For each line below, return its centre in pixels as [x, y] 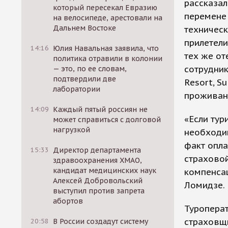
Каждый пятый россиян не [101, 109]
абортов [68, 201]
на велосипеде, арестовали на [108, 18]
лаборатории [77, 89]
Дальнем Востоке [85, 28]
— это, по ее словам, [90, 69]
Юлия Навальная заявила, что [106, 48]
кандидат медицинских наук [105, 170]
